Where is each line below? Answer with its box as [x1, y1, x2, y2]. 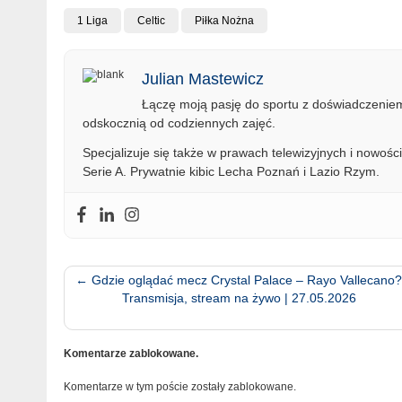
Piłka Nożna [194, 13, 254, 27]
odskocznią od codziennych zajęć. [82, 115, 275, 130]
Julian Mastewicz [141, 69, 264, 88]
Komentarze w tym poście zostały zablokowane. [63, 380, 296, 393]
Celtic [136, 13, 165, 27]
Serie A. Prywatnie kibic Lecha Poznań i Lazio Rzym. [82, 163, 380, 179]
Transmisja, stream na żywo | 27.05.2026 [121, 290, 356, 305]
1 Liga [76, 13, 108, 27]
